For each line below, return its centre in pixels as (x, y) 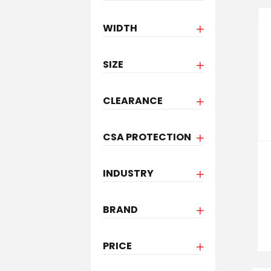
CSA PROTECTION (147, 137)
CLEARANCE (132, 101)
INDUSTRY (128, 173)
